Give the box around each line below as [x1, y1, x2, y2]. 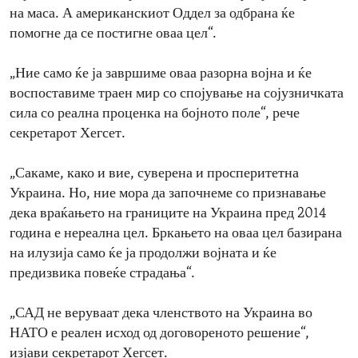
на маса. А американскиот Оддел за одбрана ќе [10, 6, 295, 22]
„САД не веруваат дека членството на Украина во [10, 306, 312, 322]
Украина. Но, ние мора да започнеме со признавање [10, 186, 326, 202]
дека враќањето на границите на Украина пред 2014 [10, 206, 327, 222]
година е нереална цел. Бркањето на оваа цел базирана [10, 226, 342, 242]
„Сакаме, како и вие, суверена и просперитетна [10, 166, 299, 182]
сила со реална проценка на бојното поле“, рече [10, 106, 300, 122]
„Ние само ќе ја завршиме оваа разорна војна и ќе [10, 66, 312, 82]
